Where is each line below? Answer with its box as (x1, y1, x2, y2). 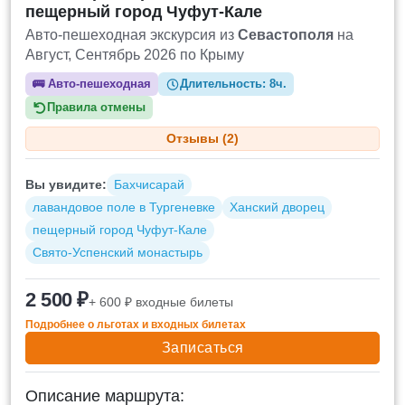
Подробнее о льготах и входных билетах (25, 317, 246, 331)
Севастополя (238, 27, 334, 43)
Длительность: (180, 77, 270, 91)
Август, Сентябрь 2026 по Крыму (25, 47, 244, 63)
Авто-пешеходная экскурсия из (25, 27, 238, 43)
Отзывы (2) (166, 130, 239, 146)
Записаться (161, 339, 244, 355)
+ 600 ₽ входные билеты (88, 294, 233, 309)
